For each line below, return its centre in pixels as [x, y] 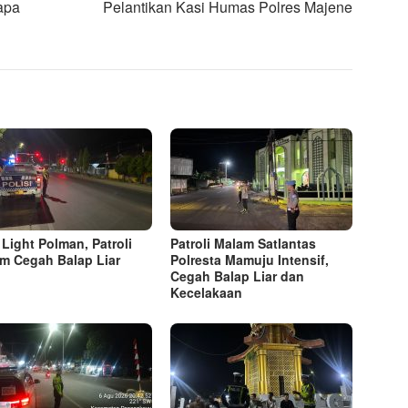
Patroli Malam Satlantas [244, 244]
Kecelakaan [207, 293]
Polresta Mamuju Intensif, [250, 260]
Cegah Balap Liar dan [238, 276]
